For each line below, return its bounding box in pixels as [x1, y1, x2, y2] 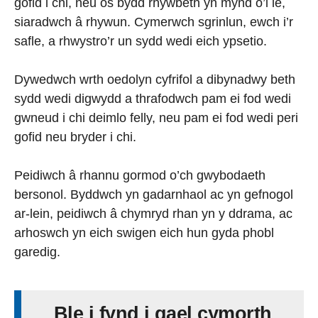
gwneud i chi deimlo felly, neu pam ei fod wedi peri [14, 111, 298, 126]
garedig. [14, 245, 60, 260]
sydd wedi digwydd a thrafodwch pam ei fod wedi [14, 92, 291, 106]
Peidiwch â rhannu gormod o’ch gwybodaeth [14, 168, 265, 183]
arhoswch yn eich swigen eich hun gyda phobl [14, 226, 274, 241]
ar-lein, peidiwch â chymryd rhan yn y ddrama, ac [14, 207, 292, 221]
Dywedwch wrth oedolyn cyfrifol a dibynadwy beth [14, 72, 295, 87]
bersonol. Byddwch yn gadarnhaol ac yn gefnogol [14, 187, 293, 202]
